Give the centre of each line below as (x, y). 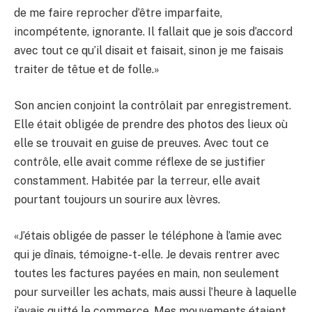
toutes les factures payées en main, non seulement (147, 273)
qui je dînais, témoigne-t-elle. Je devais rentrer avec (147, 254)
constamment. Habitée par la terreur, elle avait (137, 180)
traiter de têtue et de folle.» (87, 70)
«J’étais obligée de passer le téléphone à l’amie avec (148, 235)
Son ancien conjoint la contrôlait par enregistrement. (153, 105)
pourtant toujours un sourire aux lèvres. (117, 199)
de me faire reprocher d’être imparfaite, (118, 13)
